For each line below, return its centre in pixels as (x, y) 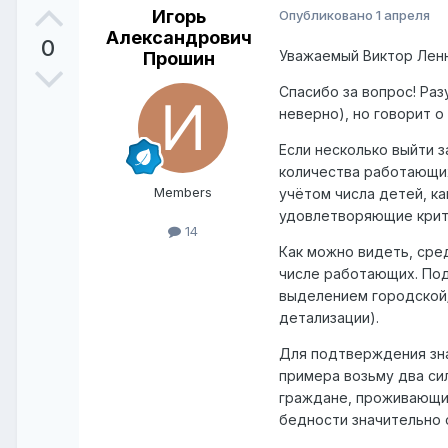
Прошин (179, 59)
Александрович (179, 38)
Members (183, 192)
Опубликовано (327, 15)
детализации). (329, 318)
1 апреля (403, 15)
